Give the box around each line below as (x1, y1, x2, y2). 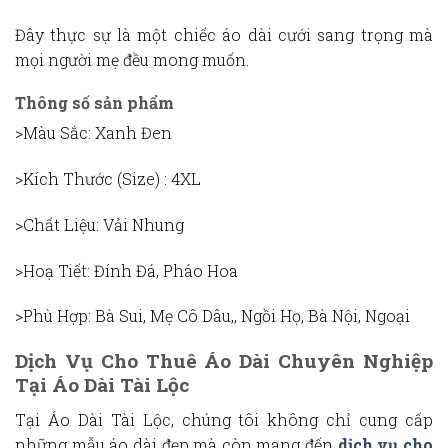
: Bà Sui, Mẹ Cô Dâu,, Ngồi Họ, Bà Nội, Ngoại (88, 305, 410, 327)
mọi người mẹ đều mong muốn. (15, 49, 249, 71)
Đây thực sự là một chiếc (15, 24, 223, 46)
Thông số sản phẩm (15, 92, 174, 114)
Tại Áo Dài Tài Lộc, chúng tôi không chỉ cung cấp (15, 408, 433, 430)
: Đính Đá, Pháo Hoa (87, 259, 238, 281)
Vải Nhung (99, 213, 184, 235)
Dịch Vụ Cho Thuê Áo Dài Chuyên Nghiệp (15, 348, 433, 374)
